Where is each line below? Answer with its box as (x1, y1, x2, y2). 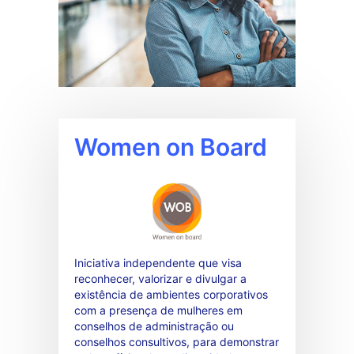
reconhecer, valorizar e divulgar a (74, 271, 247, 285)
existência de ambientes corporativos (74, 287, 268, 301)
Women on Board (74, 133, 267, 162)
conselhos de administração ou (74, 318, 234, 333)
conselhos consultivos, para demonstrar (74, 334, 279, 348)
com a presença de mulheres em (74, 303, 243, 317)
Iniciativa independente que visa (74, 255, 242, 269)
